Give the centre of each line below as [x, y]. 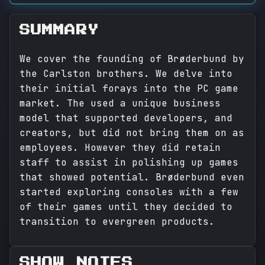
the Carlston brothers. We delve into [126, 74]
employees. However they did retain [120, 148]
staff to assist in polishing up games [129, 163]
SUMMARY [59, 30]
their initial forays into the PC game [129, 89]
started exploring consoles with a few [129, 192]
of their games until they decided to [126, 207]
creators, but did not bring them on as [132, 133]
